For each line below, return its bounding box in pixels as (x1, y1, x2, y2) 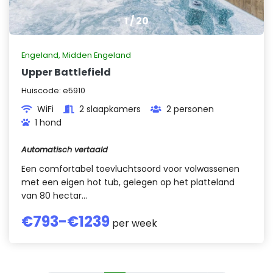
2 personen (166, 103, 214, 115)
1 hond (35, 116, 62, 129)
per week (110, 216, 157, 230)
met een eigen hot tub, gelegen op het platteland (21, 176, 235, 188)
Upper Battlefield (21, 65, 111, 79)
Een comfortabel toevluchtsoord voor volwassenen (21, 163, 239, 175)
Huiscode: (21, 85, 63, 96)
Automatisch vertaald (21, 144, 108, 155)
